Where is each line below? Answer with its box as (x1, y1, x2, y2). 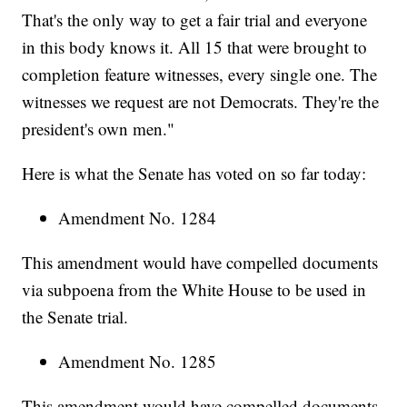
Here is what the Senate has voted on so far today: (22, 162, 367, 185)
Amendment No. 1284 (58, 206, 217, 230)
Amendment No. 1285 (58, 350, 217, 373)
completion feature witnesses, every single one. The (22, 63, 378, 86)
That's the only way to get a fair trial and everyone (22, 8, 368, 32)
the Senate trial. (22, 305, 129, 329)
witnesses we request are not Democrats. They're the (22, 90, 380, 114)
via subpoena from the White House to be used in (22, 278, 367, 302)
